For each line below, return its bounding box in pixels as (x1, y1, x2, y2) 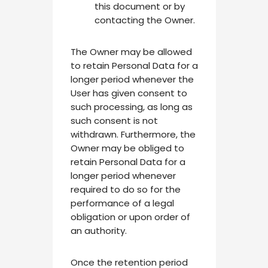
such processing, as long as (70, 100, 193, 113)
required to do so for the (70, 182, 181, 196)
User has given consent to (70, 86, 187, 99)
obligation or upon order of (70, 210, 190, 223)
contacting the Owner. (94, 13, 195, 26)
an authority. (70, 224, 127, 237)
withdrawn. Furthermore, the (70, 127, 196, 141)
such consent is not (70, 114, 158, 127)
